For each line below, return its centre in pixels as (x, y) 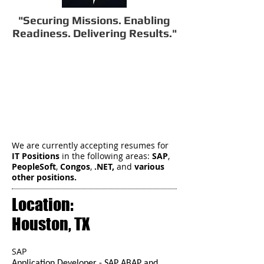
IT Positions (37, 156)
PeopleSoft (34, 166)
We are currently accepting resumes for (90, 145)
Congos (75, 166)
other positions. (44, 177)
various (149, 166)
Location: (44, 204)
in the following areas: (107, 156)
